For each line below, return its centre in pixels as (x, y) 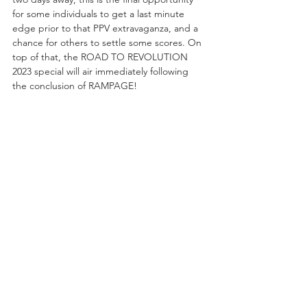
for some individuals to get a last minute (100, 13)
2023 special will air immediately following (102, 71)
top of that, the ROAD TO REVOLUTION (101, 57)
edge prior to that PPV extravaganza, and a (107, 28)
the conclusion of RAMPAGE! (75, 85)
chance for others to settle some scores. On (108, 42)
